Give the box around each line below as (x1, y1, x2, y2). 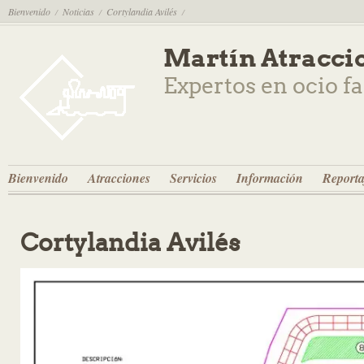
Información (236, 169, 303, 187)
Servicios (170, 169, 217, 187)
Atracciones (88, 169, 150, 187)
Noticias (63, 5, 94, 18)
